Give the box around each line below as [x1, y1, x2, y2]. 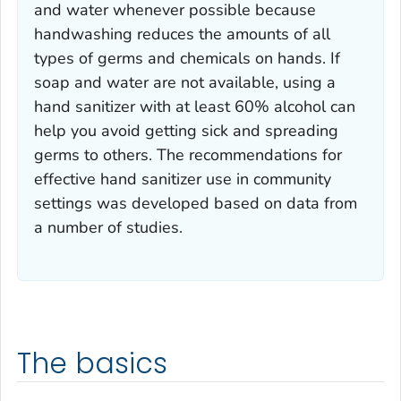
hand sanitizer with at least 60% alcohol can [34, 95, 355, 117]
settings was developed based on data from [34, 192, 357, 214]
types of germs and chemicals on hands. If [34, 47, 340, 69]
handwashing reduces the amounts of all [34, 22, 330, 45]
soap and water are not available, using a [34, 71, 336, 93]
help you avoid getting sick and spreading [34, 119, 338, 141]
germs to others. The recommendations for [34, 143, 342, 166]
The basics [17, 343, 167, 383]
